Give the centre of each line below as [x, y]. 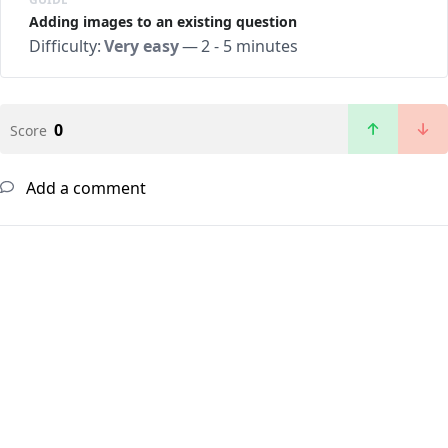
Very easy [141, 45]
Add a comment [84, 187]
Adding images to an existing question [163, 21]
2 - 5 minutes [249, 45]
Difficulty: [65, 45]
